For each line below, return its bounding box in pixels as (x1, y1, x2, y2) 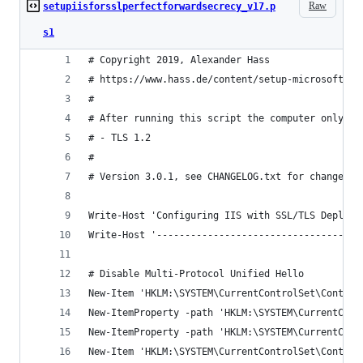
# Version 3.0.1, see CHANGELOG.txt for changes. (88, 171, 355, 182)
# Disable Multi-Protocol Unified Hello (88, 268, 304, 280)
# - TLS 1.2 (88, 132, 151, 143)
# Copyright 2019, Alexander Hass (88, 54, 270, 66)
